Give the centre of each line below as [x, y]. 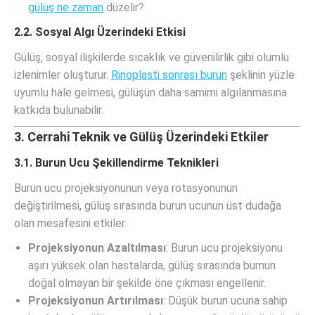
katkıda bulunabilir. [59, 110]
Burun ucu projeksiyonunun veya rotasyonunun [126, 188]
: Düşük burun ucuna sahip [225, 301]
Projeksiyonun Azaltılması [97, 248]
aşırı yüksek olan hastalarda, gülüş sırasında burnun [152, 265]
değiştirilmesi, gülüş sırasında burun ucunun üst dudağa [148, 206]
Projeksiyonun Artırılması [96, 301]
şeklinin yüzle [261, 75]
